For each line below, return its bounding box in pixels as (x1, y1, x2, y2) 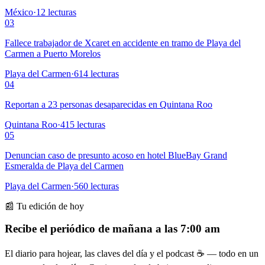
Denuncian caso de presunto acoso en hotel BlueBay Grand (5, 150, 227, 160)
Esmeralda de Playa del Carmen (5, 160, 124, 171)
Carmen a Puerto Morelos (5, 48, 101, 59)
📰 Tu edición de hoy (5, 201, 84, 211)
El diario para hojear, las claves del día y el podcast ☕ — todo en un (5, 248, 258, 259)
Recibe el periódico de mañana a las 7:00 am (5, 222, 220, 235)
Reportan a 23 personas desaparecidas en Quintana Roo (5, 99, 212, 109)
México (5, 7, 33, 17)
